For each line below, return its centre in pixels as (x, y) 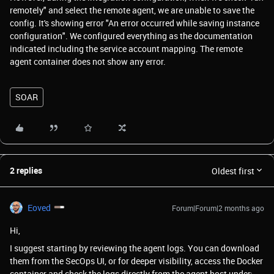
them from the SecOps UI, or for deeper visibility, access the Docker (136, 261)
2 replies (26, 170)
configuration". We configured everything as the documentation (131, 36)
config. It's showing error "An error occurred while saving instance (135, 23)
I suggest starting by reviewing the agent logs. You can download (135, 248)
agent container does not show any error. (89, 61)
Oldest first (233, 171)
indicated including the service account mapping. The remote (126, 49)
